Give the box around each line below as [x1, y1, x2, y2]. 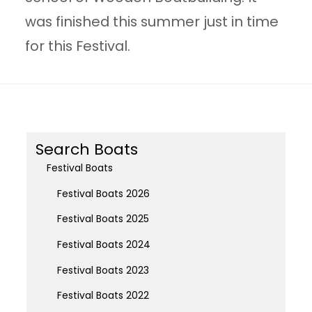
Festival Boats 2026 [56, 186, 150, 201]
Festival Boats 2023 [56, 263, 149, 277]
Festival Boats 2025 [56, 212, 149, 226]
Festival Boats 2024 [56, 237, 150, 252]
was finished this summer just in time [25, 11, 279, 31]
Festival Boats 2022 [56, 288, 149, 303]
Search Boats [36, 138, 139, 160]
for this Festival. [25, 36, 131, 56]
